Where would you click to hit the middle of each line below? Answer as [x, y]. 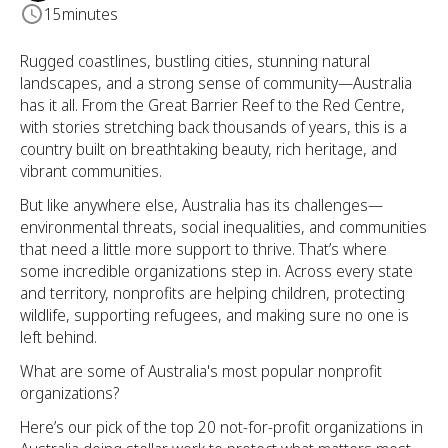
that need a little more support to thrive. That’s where [203, 249]
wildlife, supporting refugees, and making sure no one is [214, 315]
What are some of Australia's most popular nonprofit [201, 371]
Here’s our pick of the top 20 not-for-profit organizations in [221, 427]
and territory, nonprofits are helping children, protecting [212, 293]
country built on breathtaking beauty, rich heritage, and [208, 149]
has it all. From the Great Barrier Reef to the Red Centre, [212, 105]
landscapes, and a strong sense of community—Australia [216, 83]
